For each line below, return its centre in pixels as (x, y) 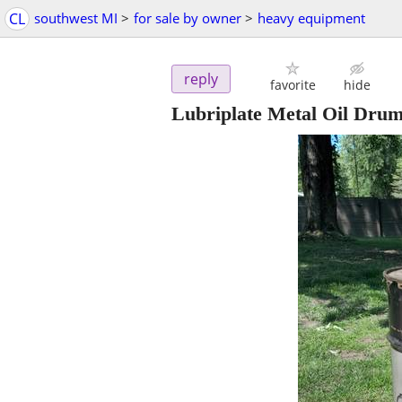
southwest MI (76, 18)
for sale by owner (188, 18)
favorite (293, 85)
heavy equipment (311, 18)
